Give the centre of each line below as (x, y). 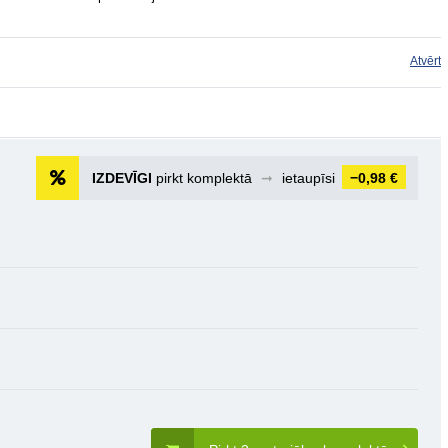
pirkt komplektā (204, 178)
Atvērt (425, 61)
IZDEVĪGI (122, 178)
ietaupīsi (308, 178)
